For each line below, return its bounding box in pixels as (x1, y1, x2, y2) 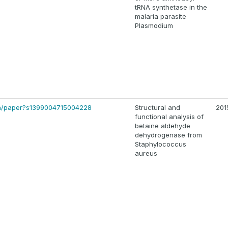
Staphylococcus (135, 140, 186, 149)
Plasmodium (135, 21, 173, 30)
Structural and (135, 103, 180, 112)
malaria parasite (135, 12, 186, 21)
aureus (135, 149, 157, 158)
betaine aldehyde (135, 122, 190, 130)
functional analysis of (135, 112, 204, 121)
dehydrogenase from (135, 131, 202, 139)
